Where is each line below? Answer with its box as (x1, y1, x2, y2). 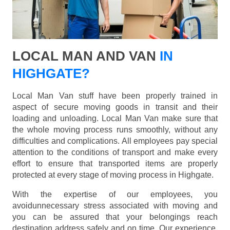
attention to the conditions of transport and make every (12, 148, 218, 157)
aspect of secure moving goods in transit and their (12, 103, 218, 112)
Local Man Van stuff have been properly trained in (12, 91, 218, 101)
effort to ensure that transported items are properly (12, 159, 218, 168)
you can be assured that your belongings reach (12, 213, 218, 222)
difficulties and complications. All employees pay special (12, 137, 218, 146)
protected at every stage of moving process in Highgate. (12, 170, 214, 180)
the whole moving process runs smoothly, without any (12, 125, 218, 135)
